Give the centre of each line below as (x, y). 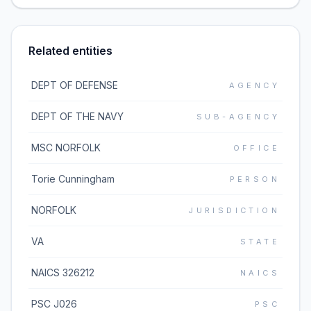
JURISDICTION (234, 210)
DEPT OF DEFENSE (75, 85)
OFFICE (256, 148)
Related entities (70, 51)
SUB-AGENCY (238, 117)
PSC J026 (54, 304)
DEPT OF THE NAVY (77, 116)
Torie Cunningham (73, 179)
